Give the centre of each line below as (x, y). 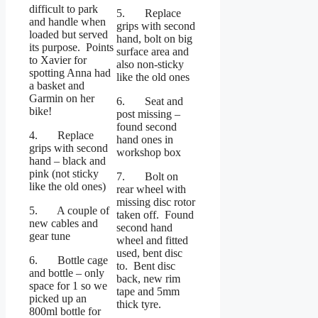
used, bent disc (149, 253)
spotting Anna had (70, 73)
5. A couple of (69, 211)
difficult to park (64, 9)
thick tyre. (139, 305)
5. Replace (149, 13)
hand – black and (67, 161)
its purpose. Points (71, 48)
